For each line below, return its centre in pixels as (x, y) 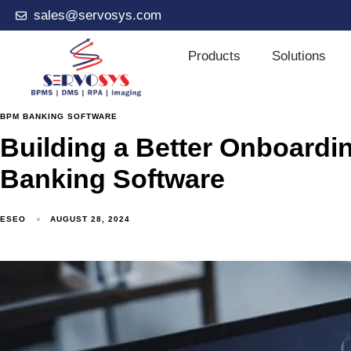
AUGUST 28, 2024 (90, 219)
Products (214, 56)
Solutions (299, 56)
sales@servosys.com (97, 15)
